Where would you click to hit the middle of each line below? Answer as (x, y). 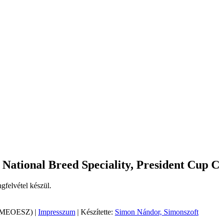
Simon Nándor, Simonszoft (157, 212)
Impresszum (57, 212)
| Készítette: (95, 212)
